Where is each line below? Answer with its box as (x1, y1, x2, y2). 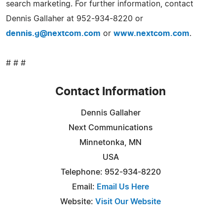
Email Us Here (97, 183, 149, 191)
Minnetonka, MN (79, 138, 142, 147)
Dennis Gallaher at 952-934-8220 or (6, 14, 143, 23)
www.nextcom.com (113, 29, 189, 37)
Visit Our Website (95, 197, 161, 206)
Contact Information (55, 86, 166, 98)
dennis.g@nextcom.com (6, 29, 101, 37)
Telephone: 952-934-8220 (60, 168, 161, 176)
